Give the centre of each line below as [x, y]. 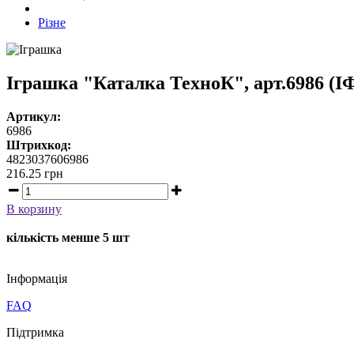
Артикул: [34, 117]
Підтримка [35, 333]
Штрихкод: [39, 145]
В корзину [34, 209]
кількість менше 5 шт [68, 238]
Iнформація [37, 279]
